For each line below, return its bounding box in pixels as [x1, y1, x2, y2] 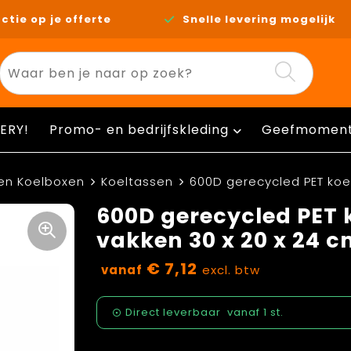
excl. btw [202, 262, 260, 278]
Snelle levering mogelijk [183, 11, 336, 27]
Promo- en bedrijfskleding [49, 121, 229, 139]
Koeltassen [100, 173, 173, 190]
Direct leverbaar [125, 305, 221, 320]
